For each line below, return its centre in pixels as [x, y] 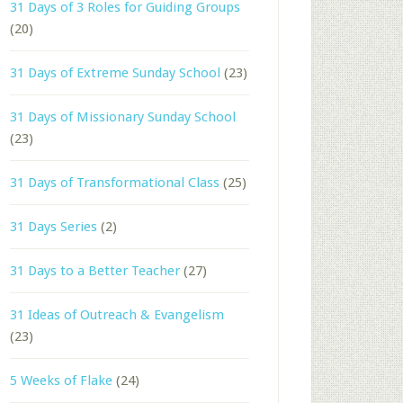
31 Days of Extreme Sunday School [115, 72]
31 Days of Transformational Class [115, 182]
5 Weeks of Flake [61, 380]
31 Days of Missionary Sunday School [123, 116]
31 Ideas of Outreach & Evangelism [117, 314]
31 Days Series [54, 226]
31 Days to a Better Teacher [95, 270]
